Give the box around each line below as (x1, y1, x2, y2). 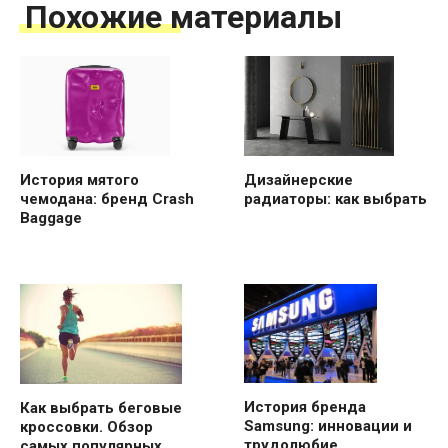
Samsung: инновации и (244, 417, 412, 436)
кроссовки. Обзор (20, 418, 153, 437)
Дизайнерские (244, 170, 353, 189)
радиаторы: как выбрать (244, 189, 427, 208)
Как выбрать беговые (20, 399, 182, 418)
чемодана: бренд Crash (20, 189, 194, 208)
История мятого (20, 170, 139, 189)
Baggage (20, 208, 82, 227)
